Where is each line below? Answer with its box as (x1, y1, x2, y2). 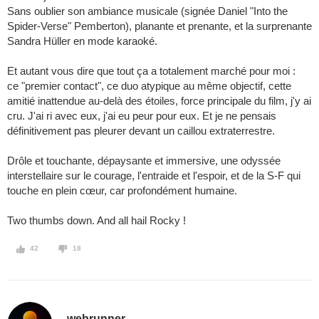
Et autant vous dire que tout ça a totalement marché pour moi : (7, 65, 296, 78)
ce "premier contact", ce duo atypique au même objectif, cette (7, 80, 291, 93)
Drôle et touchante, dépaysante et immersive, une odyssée (7, 155, 281, 167)
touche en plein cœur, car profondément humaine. (7, 184, 237, 197)
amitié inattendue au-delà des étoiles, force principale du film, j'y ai (7, 95, 311, 108)
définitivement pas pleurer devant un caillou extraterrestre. (7, 125, 275, 137)
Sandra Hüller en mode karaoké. (7, 35, 157, 48)
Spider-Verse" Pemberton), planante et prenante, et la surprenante (7, 20, 312, 33)
